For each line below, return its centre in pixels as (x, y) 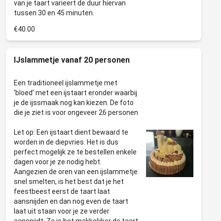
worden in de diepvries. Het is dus (66, 142)
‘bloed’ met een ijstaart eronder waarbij (75, 93)
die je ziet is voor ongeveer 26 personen (76, 112)
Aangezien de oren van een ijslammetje (76, 172)
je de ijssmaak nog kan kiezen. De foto (74, 103)
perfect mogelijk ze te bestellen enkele (75, 152)
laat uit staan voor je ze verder (62, 211)
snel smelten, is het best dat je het (69, 182)
